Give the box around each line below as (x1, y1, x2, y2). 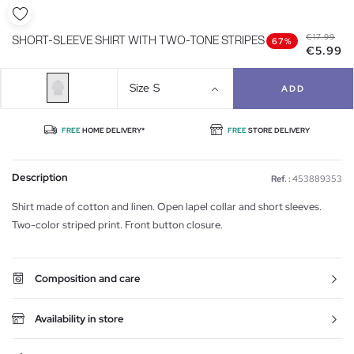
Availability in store (35, 311, 124, 326)
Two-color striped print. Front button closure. (12, 217, 223, 232)
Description (12, 170, 68, 184)
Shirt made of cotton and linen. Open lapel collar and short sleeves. (12, 199, 322, 213)
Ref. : (271, 172, 291, 184)
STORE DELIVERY (247, 125, 310, 135)
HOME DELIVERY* (81, 125, 145, 135)
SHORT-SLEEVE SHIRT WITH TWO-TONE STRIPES (12, 35, 265, 47)
